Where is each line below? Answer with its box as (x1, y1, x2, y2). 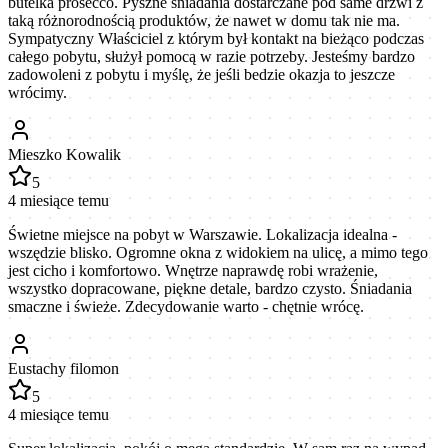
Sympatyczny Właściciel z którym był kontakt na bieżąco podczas (8, 29, 424, 47)
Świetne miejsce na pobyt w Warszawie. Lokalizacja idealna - (8, 225, 397, 243)
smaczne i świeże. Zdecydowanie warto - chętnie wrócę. (8, 297, 364, 315)
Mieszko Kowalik (8, 145, 121, 163)
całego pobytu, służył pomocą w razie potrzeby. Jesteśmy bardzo (8, 47, 415, 65)
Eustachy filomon (8, 359, 119, 377)
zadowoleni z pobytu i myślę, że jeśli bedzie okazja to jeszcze (8, 65, 395, 83)
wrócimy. (8, 83, 67, 101)
